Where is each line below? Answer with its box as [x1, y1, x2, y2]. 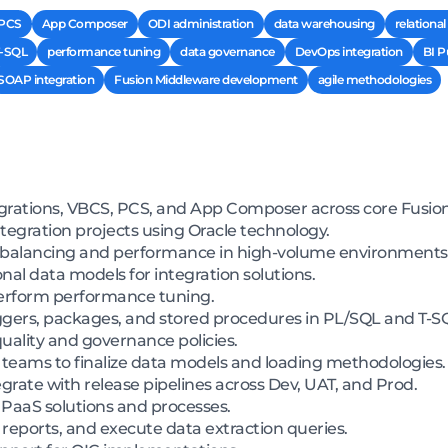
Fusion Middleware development [114, 72, 298, 88]
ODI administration [147, 16, 254, 32]
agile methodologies [317, 72, 431, 88]
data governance [180, 44, 275, 60]
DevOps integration [294, 44, 403, 60]
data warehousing [273, 16, 375, 32]
